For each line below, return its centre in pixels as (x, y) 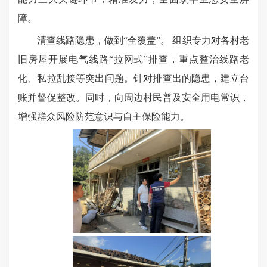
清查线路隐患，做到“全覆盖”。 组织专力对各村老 (133, 40)
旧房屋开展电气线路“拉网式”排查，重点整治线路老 (133, 59)
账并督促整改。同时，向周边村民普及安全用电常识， (133, 97)
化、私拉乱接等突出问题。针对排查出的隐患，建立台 (133, 78)
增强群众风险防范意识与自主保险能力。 (104, 117)
